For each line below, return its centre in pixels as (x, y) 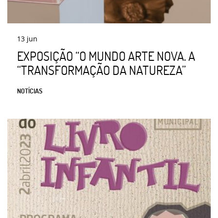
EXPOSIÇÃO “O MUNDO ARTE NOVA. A (106, 56)
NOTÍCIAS (30, 91)
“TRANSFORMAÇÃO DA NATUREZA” (101, 70)
